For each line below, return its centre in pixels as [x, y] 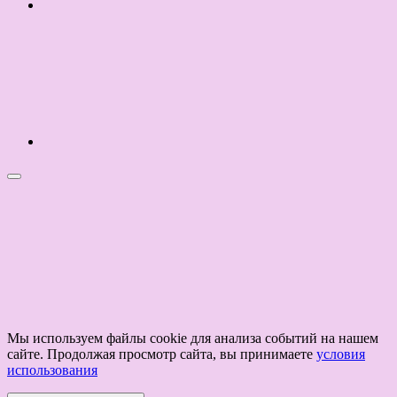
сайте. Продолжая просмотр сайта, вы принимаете [162, 354]
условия [341, 354]
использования [52, 370]
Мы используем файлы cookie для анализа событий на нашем [193, 338]
